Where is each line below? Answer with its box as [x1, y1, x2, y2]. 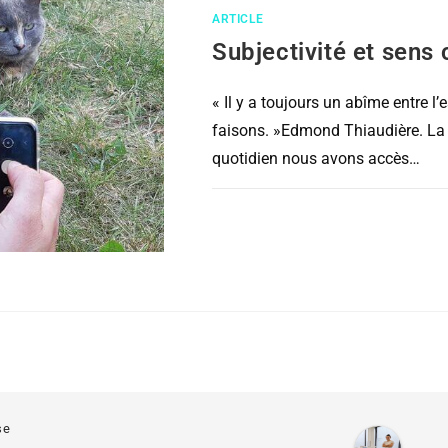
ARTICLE [212, 12, 264, 27]
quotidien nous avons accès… [212, 149, 420, 169]
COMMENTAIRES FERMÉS [232, 204, 375, 218]
